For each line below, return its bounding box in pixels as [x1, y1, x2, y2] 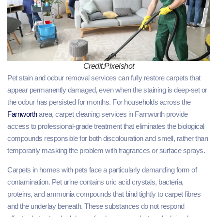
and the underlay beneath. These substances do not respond [7, 201, 185, 210]
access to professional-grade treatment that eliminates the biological [7, 122, 204, 131]
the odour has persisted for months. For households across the [7, 98, 191, 107]
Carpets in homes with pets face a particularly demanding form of [7, 165, 197, 174]
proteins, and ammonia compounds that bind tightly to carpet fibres [7, 189, 201, 198]
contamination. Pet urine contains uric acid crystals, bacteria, [7, 177, 184, 186]
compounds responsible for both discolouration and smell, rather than [7, 134, 208, 143]
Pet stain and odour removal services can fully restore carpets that [7, 74, 201, 82]
